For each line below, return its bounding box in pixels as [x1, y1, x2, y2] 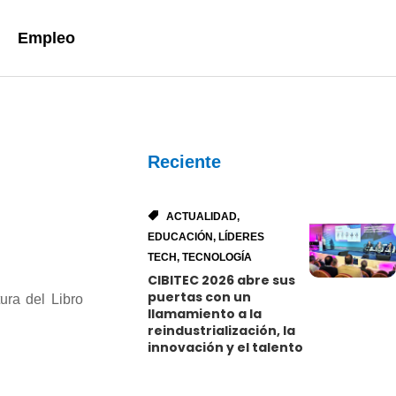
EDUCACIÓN [148, 231, 214, 244]
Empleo [18, 29, 76, 47]
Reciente [148, 151, 222, 171]
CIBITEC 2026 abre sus [148, 271, 296, 290]
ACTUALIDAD [166, 210, 238, 224]
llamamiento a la [148, 305, 263, 324]
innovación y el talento [148, 339, 304, 357]
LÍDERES [218, 231, 265, 244]
